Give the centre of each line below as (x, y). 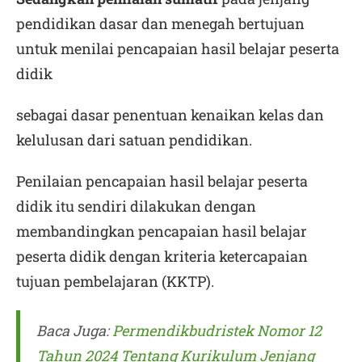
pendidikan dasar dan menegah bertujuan (160, 23)
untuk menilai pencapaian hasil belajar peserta (178, 48)
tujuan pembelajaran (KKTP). (115, 281)
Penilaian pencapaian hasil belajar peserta (162, 181)
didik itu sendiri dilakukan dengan (136, 206)
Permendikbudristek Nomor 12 (217, 330)
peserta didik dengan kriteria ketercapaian (162, 256)
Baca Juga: (74, 330)
